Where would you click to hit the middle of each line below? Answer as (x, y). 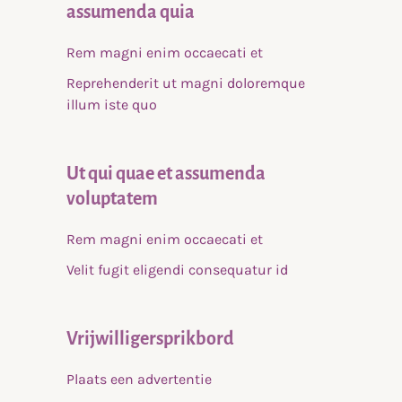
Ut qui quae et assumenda (166, 174)
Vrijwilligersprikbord (150, 339)
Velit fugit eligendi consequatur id (177, 270)
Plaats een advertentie (139, 380)
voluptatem (112, 199)
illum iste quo (112, 105)
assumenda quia (131, 12)
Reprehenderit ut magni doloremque (186, 83)
